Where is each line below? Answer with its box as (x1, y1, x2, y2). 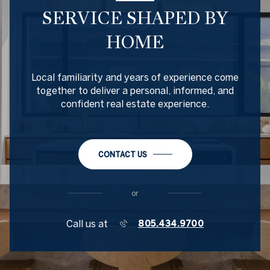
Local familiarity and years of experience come (31, 71, 239, 83)
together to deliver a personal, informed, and (36, 84, 234, 96)
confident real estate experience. (61, 98, 209, 109)
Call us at (66, 218, 108, 229)
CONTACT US (98, 149, 147, 159)
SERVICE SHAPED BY (42, 6, 228, 30)
